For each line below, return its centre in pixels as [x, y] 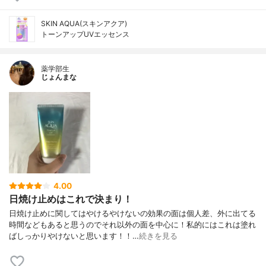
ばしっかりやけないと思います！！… [74, 236]
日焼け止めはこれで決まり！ [71, 199]
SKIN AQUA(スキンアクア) [84, 24]
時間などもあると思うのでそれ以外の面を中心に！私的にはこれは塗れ [132, 225]
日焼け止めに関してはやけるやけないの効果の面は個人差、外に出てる [132, 214]
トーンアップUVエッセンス [85, 34]
